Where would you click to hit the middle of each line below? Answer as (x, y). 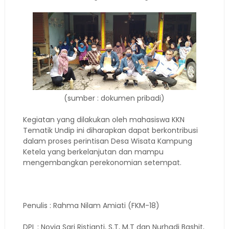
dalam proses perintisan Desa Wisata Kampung (107, 141)
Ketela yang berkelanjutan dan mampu (93, 152)
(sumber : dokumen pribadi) (114, 98)
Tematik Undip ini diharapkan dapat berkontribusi (110, 130)
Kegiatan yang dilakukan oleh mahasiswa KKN (104, 120)
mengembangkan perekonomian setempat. (102, 163)
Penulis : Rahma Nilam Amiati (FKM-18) (91, 205)
